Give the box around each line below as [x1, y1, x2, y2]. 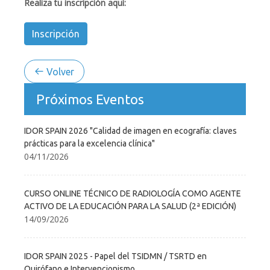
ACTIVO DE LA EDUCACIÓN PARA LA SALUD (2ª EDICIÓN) [24, 201, 236, 211]
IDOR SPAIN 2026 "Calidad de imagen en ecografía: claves [24, 125, 237, 136]
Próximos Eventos [36, 91, 144, 107]
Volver [44, 66, 74, 77]
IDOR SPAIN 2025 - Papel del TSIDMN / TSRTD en [24, 251, 207, 261]
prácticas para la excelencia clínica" [24, 138, 155, 148]
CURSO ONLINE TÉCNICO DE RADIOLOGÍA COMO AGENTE [24, 188, 241, 198]
